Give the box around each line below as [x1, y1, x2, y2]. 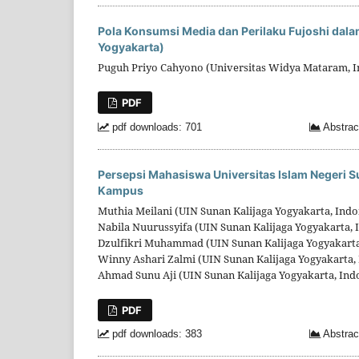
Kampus [98, 183, 143, 197]
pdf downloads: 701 [109, 121, 202, 133]
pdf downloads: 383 [109, 328, 202, 340]
